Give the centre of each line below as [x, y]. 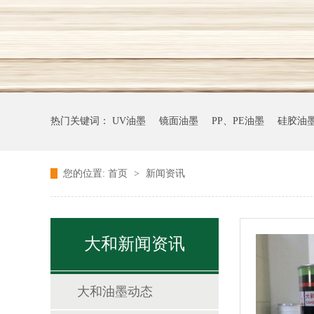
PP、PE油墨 [238, 121]
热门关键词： [81, 121]
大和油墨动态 [115, 292]
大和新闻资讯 [135, 244]
